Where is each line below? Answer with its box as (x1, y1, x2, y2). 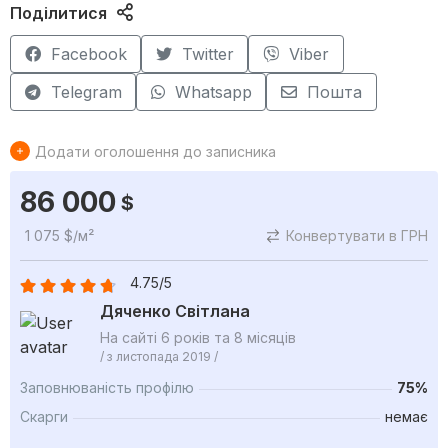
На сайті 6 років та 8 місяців (100, 329, 296, 347)
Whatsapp (174, 82, 252, 103)
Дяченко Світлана (100, 301, 250, 322)
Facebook (50, 44, 127, 65)
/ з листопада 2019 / (100, 349, 218, 365)
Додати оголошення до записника (35, 142, 276, 160)
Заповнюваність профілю (20, 379, 194, 397)
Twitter (181, 44, 234, 65)
